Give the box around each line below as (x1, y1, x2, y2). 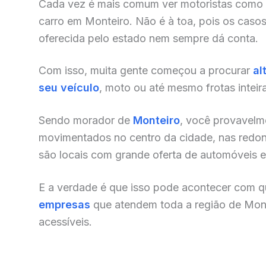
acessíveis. (39, 215, 92, 228)
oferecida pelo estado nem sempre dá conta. (39, 31, 258, 45)
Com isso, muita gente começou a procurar (39, 64, 253, 77)
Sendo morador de (39, 114, 133, 127)
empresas (39, 198, 90, 211)
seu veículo (39, 81, 99, 94)
